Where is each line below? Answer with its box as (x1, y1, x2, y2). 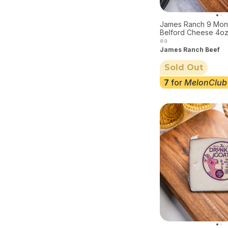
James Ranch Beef (160, 46, 220, 53)
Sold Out (164, 63, 203, 73)
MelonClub (184, 77, 227, 88)
